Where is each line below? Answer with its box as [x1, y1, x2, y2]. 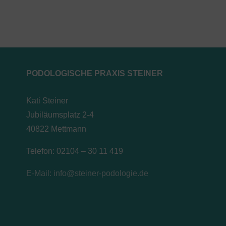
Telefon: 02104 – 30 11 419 [26, 147, 123, 156]
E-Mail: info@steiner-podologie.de [26, 169, 148, 178]
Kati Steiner [26, 96, 68, 105]
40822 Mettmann [26, 125, 86, 134]
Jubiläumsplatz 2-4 [26, 110, 94, 120]
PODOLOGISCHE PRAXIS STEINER [26, 69, 163, 78]
